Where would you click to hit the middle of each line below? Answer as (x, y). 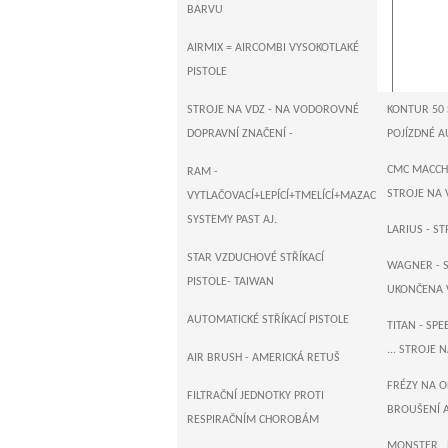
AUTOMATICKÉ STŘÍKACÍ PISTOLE (268, 320)
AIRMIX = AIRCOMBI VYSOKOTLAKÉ (273, 48)
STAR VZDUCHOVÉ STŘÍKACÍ (255, 258)
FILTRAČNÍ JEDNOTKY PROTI (255, 396)
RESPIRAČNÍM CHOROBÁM (253, 420)
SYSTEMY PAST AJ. (232, 220)
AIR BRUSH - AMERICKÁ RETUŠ (263, 358)
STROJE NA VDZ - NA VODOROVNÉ (273, 110)
